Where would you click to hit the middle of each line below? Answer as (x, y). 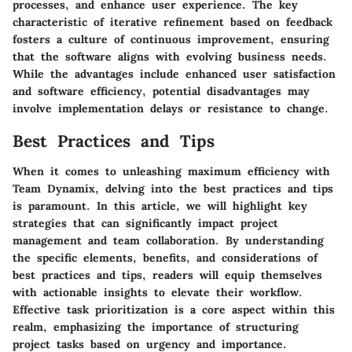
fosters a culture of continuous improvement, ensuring (171, 40)
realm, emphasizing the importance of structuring (156, 326)
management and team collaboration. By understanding (168, 240)
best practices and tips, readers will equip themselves (167, 275)
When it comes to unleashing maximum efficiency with (171, 171)
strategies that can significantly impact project (145, 223)
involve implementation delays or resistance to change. (170, 109)
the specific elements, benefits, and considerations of (165, 257)
